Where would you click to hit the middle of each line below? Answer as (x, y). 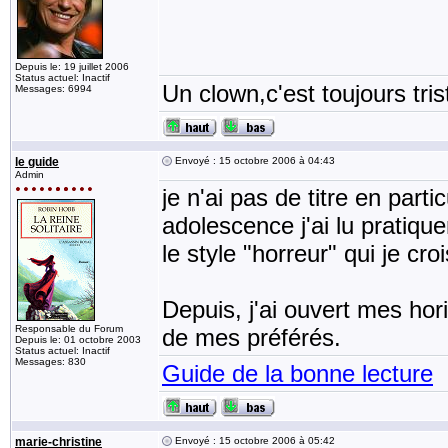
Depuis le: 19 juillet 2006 (72, 66)
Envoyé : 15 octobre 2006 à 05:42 (253, 440)
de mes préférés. (251, 337)
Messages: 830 (50, 361)
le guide (37, 162)
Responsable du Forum (69, 328)
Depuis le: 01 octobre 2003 (78, 339)
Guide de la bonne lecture (297, 373)
